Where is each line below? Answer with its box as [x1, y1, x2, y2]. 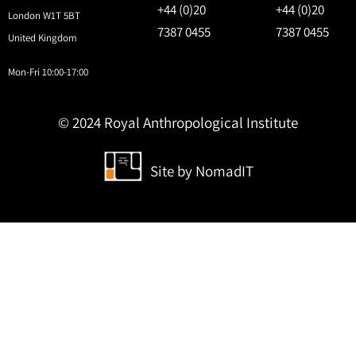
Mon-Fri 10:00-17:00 [8, 64, 88, 79]
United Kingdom [8, 31, 77, 45]
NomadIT [195, 161, 253, 180]
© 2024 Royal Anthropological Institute [58, 112, 298, 132]
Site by [146, 161, 195, 180]
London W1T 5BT [8, 9, 80, 23]
